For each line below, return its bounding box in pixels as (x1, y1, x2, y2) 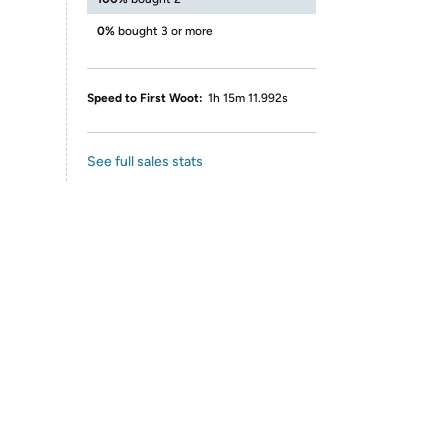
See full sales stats (87, 153, 203, 170)
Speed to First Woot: (87, 91, 203, 105)
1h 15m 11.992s (208, 91, 288, 105)
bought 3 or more (118, 24, 213, 38)
